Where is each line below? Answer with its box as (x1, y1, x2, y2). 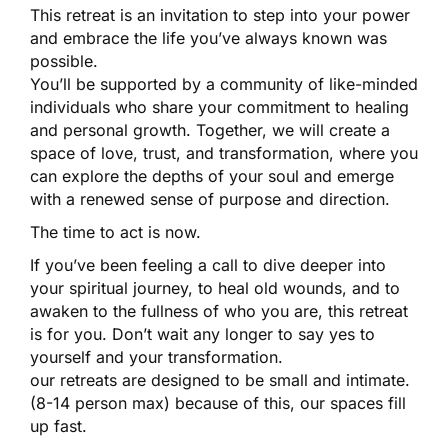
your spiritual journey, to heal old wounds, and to (30, 277, 400, 298)
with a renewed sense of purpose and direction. (30, 188, 390, 209)
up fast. (30, 415, 87, 436)
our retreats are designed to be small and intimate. (30, 369, 410, 390)
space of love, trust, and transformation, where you (30, 142, 418, 163)
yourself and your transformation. (30, 346, 283, 367)
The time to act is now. (30, 221, 202, 242)
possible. (30, 50, 98, 71)
